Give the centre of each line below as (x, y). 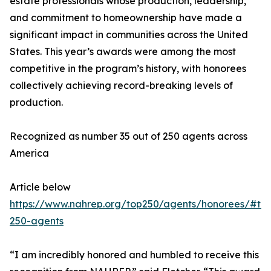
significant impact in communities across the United (129, 35)
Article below (40, 187)
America (29, 153)
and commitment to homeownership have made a (126, 18)
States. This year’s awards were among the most (123, 52)
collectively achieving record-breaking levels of (121, 86)
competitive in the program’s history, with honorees (128, 69)
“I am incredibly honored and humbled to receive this (134, 255)
